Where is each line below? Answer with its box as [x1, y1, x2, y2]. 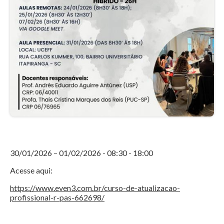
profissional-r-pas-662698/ [10, 192, 104, 202]
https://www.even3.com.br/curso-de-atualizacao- [10, 183, 180, 193]
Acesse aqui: [10, 165, 52, 175]
